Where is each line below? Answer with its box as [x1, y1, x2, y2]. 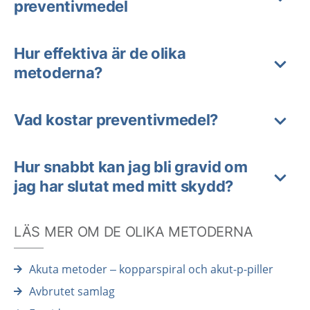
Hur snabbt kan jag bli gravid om [14, 157, 248, 176]
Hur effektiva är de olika [14, 44, 186, 62]
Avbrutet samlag [29, 283, 115, 299]
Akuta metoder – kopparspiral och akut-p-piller [29, 261, 273, 277]
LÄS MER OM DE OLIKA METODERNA [14, 223, 253, 240]
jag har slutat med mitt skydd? [14, 176, 233, 195]
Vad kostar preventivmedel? [14, 110, 219, 129]
